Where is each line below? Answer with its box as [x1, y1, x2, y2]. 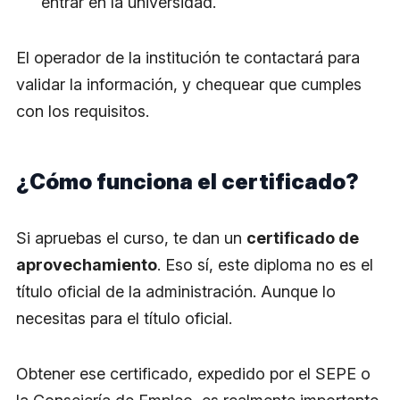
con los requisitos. [16, 102, 149, 121]
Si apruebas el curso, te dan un [16, 229, 246, 247]
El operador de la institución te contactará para [16, 48, 360, 67]
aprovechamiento [16, 255, 157, 274]
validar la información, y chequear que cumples [16, 75, 362, 94]
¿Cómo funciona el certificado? [16, 169, 359, 195]
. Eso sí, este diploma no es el [157, 255, 373, 274]
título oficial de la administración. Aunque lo [16, 282, 336, 301]
